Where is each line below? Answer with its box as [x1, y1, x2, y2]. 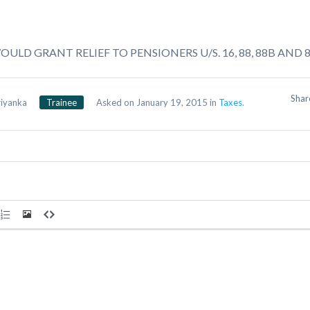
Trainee [46, 97, 77, 108]
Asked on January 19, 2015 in [96, 97, 217, 108]
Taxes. [219, 97, 245, 108]
